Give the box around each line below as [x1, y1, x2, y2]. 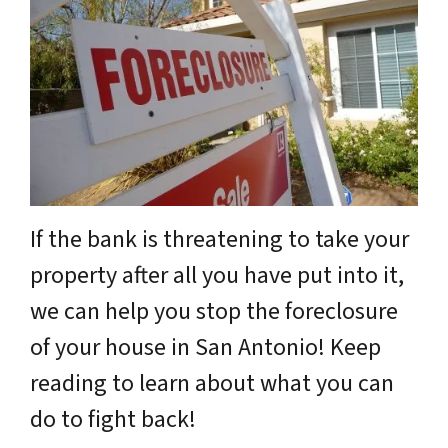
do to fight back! [30, 402, 196, 437]
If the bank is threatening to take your [30, 222, 409, 257]
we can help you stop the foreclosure [30, 294, 398, 329]
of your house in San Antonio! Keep [30, 330, 381, 365]
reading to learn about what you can [30, 366, 394, 401]
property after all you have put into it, [30, 258, 404, 293]
